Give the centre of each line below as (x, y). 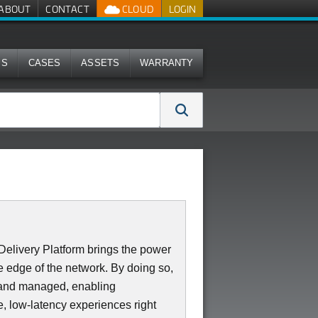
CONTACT (67, 9)
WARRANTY (167, 63)
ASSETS (100, 63)
